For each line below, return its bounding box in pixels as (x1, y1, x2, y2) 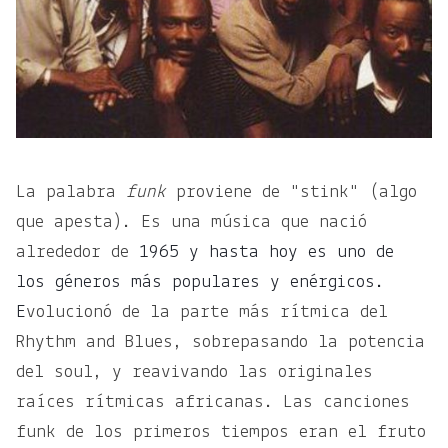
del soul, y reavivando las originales (16, 363, 373, 383)
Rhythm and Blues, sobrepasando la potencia (16, 333, 425, 353)
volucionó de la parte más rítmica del (26, 303, 388, 323)
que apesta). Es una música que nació (16, 213, 367, 233)
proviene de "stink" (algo (176, 183, 417, 203)
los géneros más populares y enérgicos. (16, 273, 384, 293)
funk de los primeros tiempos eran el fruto (16, 423, 426, 443)
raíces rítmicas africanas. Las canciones (16, 393, 410, 413)
